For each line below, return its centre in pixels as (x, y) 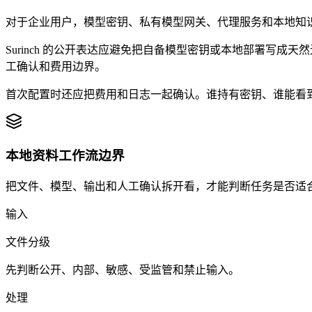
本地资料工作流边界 (65, 156)
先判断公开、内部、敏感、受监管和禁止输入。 (123, 270)
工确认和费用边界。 (56, 66)
